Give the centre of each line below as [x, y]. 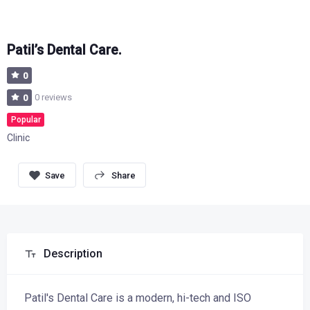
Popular [26, 119]
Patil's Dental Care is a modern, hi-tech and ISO [138, 298]
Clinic [18, 138]
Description [73, 254]
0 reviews [54, 98]
